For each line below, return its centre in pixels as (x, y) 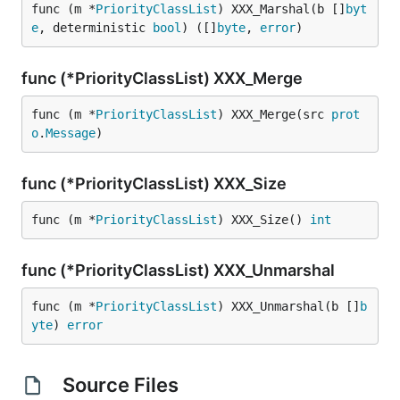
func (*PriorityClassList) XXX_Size (156, 183)
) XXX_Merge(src (274, 114)
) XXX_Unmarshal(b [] (288, 306)
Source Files (120, 385)
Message (71, 133)
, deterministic (96, 28)
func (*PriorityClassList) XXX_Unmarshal (180, 270)
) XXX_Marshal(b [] (281, 9)
